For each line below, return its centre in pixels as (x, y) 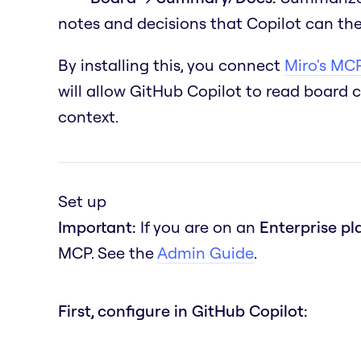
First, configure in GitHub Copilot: (183, 310)
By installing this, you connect (171, 64)
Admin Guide (205, 252)
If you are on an (198, 226)
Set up (82, 201)
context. (88, 116)
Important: (97, 226)
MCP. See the (108, 252)
